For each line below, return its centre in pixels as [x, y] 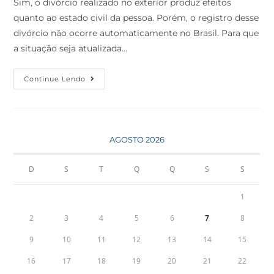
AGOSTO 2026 [137, 140]
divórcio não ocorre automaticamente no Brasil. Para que [136, 33]
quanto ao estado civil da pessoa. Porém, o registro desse [136, 18]
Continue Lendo [55, 79]
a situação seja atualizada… [71, 49]
